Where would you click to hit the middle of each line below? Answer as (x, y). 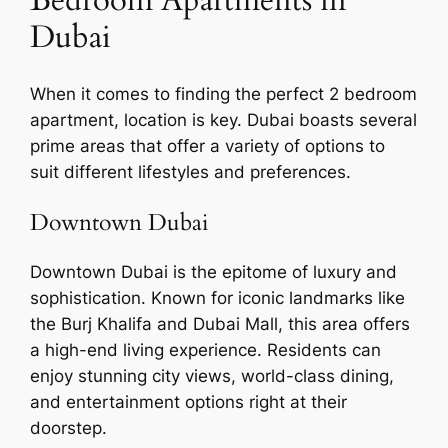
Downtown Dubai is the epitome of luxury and (214, 271)
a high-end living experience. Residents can (206, 349)
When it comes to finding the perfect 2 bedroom (224, 94)
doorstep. (69, 427)
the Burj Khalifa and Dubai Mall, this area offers (220, 323)
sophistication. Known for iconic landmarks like (218, 297)
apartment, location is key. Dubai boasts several (224, 120)
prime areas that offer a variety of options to (208, 146)
